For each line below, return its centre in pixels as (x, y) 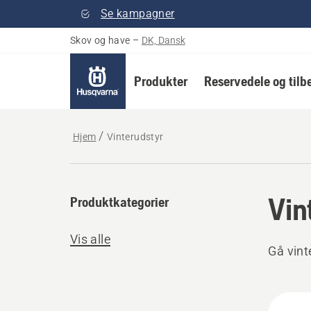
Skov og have (100, 40)
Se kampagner (137, 14)
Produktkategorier (119, 202)
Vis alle (90, 239)
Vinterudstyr (135, 137)
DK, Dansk (163, 40)
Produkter (160, 81)
